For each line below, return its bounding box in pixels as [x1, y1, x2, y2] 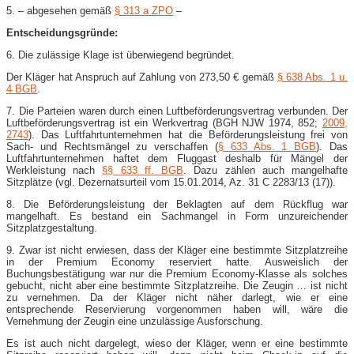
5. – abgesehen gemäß [6, 4, 115, 17]
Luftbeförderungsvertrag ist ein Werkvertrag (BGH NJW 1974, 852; [6, 116, 322, 129]
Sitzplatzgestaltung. [6, 221, 97, 234]
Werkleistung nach [6, 164, 103, 176]
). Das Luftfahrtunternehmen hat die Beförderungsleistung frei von [28, 128, 348, 141]
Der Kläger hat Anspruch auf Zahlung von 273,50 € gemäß [6, 70, 277, 83]
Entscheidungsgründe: [6, 26, 118, 39]
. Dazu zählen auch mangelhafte [183, 164, 348, 176]
